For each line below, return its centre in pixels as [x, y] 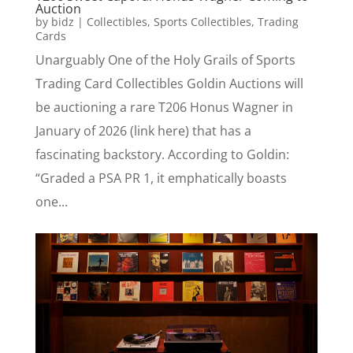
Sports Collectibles [202, 22]
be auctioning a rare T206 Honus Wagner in [164, 108]
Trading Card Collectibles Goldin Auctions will [169, 84]
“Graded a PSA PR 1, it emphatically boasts [161, 178]
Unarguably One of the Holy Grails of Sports [165, 60]
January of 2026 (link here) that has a [143, 131]
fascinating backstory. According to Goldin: [162, 155]
